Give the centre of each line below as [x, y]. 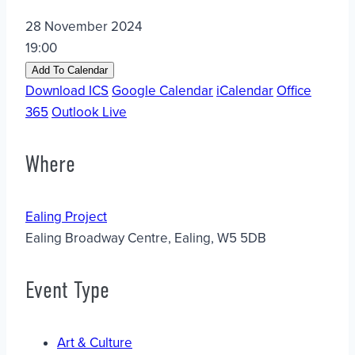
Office [294, 90]
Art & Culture [95, 342]
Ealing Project [66, 216]
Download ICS [67, 90]
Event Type [67, 290]
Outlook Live [89, 112]
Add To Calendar [70, 70]
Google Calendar [162, 90]
